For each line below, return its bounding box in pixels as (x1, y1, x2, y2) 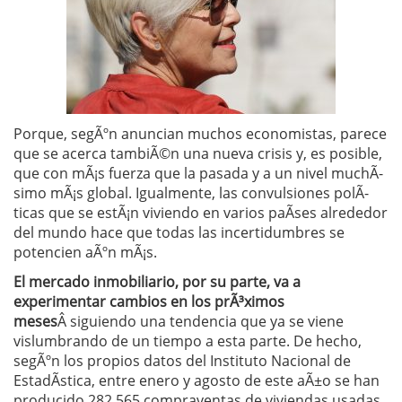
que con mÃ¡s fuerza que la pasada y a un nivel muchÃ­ (13, 163, 383, 183)
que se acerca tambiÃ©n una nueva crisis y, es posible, (13, 144, 382, 163)
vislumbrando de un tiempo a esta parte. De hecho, (13, 331, 362, 351)
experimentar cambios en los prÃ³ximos (13, 292, 284, 311)
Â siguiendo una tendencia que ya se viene (57, 311, 344, 331)
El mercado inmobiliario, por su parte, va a (13, 272, 301, 292)
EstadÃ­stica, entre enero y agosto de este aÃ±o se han (13, 371, 380, 390)
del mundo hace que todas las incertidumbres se (13, 223, 345, 242)
